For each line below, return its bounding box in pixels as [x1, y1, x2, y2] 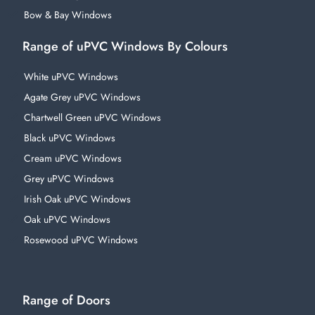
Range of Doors [22, 290, 110, 309]
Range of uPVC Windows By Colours [22, 37, 228, 56]
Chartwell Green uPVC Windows [23, 110, 161, 124]
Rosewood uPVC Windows [23, 232, 138, 247]
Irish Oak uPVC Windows [23, 191, 131, 206]
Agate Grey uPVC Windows [23, 89, 141, 104]
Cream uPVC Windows [23, 150, 122, 165]
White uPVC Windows [23, 69, 118, 84]
